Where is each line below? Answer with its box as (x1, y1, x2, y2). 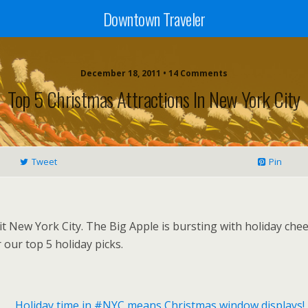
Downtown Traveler (102, 6, 206, 31)
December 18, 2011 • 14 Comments (80, 67, 228, 79)
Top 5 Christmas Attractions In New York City (8, 85, 300, 113)
